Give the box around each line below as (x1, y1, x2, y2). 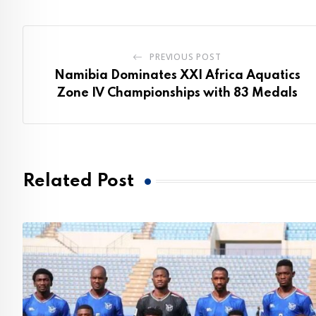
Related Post (23, 172, 134, 190)
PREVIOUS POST (150, 50, 221, 63)
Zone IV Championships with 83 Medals (56, 86, 298, 99)
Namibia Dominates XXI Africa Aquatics (54, 68, 300, 82)
